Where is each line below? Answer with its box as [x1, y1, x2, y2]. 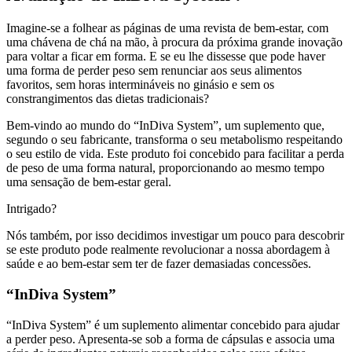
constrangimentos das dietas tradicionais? [6, 92, 209, 106]
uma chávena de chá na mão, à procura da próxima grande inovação [6, 35, 343, 49]
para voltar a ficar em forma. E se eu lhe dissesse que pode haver [6, 49, 325, 64]
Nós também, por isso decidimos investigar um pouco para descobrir [6, 229, 344, 243]
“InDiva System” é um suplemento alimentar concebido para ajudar [6, 317, 339, 332]
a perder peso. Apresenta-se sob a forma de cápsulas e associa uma [6, 332, 335, 346]
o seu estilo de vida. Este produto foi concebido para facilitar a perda [6, 147, 344, 161]
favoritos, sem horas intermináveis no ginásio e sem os [6, 78, 274, 92]
